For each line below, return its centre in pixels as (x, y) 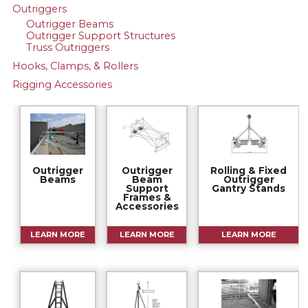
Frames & (147, 198)
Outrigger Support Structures (100, 35)
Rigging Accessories (62, 84)
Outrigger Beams (69, 24)
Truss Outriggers (67, 47)
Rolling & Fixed (249, 171)
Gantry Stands (249, 189)
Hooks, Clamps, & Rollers (75, 66)
